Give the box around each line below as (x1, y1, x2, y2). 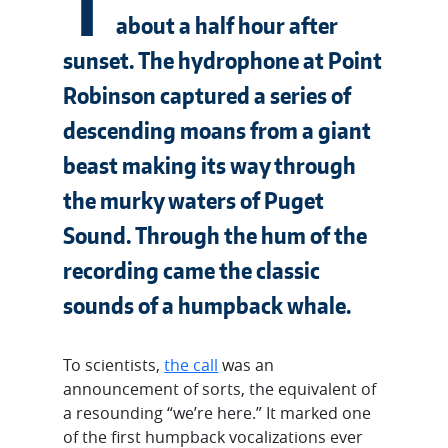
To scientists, (63, 353, 165, 376)
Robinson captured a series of (63, 80, 352, 109)
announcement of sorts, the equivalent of (63, 377, 377, 400)
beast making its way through (63, 150, 357, 179)
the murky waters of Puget (63, 185, 325, 214)
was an (218, 353, 275, 376)
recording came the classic (63, 255, 321, 284)
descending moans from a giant (63, 115, 372, 144)
